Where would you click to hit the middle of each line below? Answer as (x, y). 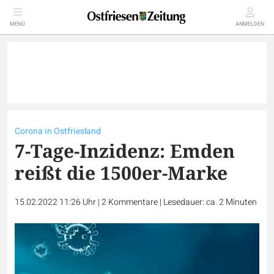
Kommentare (133, 202)
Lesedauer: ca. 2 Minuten (210, 202)
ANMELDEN (250, 24)
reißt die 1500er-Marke (121, 173)
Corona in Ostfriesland (58, 131)
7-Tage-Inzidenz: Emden (125, 151)
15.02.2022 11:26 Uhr (56, 202)
